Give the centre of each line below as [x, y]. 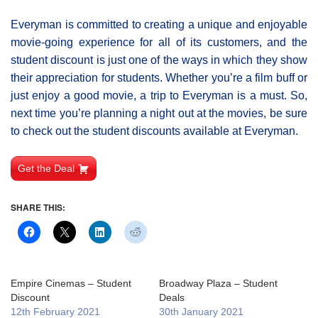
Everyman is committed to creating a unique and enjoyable [159, 25]
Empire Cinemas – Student [71, 284]
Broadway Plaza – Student [218, 284]
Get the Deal [46, 169]
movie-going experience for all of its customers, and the [159, 43]
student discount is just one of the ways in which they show [159, 60]
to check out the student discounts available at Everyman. [154, 131]
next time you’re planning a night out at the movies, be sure [159, 114]
